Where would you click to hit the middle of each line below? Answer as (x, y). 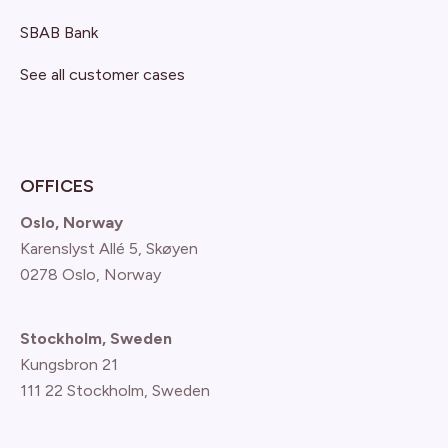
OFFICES (57, 186)
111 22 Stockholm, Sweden (115, 390)
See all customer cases (102, 74)
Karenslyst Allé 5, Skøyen (109, 248)
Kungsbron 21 (69, 364)
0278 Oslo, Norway (90, 274)
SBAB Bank (59, 32)
